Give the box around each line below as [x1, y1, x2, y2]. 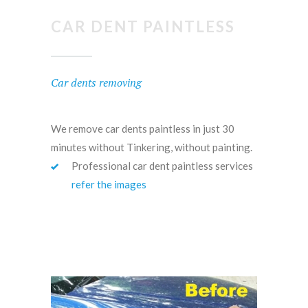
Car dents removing [51, 75, 142, 90]
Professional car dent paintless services [71, 159, 253, 172]
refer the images [71, 178, 146, 190]
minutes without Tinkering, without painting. [51, 141, 252, 153]
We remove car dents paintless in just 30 [51, 122, 234, 135]
